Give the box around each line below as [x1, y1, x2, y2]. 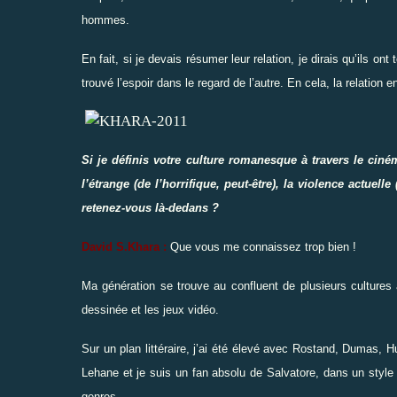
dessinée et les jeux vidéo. [82, 302, 219, 316]
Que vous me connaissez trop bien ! [170, 239, 356, 253]
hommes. [82, 12, 129, 27]
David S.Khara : [82, 239, 167, 253]
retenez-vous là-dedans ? [82, 200, 219, 214]
